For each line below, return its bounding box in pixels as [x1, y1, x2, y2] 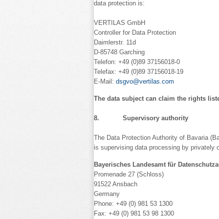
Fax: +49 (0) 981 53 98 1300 [94, 210, 174, 217]
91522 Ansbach [94, 180, 137, 188]
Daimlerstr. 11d [94, 39, 136, 46]
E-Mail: [94, 78, 116, 85]
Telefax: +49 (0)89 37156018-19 [94, 68, 183, 75]
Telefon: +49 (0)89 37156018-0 [94, 58, 180, 66]
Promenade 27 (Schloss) [94, 171, 164, 178]
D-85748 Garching [94, 48, 145, 56]
